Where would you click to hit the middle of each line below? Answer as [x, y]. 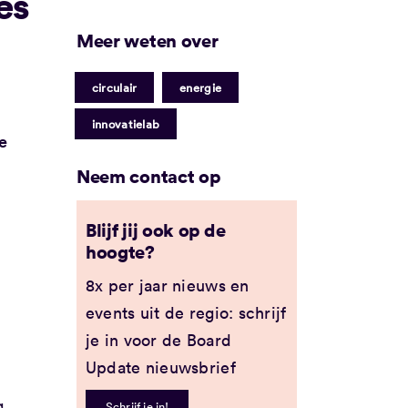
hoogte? [120, 251]
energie [201, 87]
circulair [114, 87]
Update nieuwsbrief [160, 367]
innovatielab [126, 124]
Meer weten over [147, 40]
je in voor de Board [158, 340]
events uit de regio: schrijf [186, 312]
